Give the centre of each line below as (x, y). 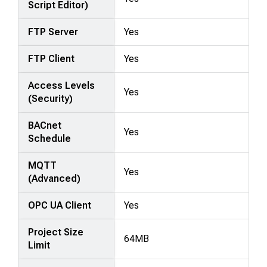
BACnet (45, 125)
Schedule (50, 138)
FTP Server (53, 32)
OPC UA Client (60, 205)
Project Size (56, 232)
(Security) (51, 98)
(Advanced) (55, 178)
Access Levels (62, 85)
